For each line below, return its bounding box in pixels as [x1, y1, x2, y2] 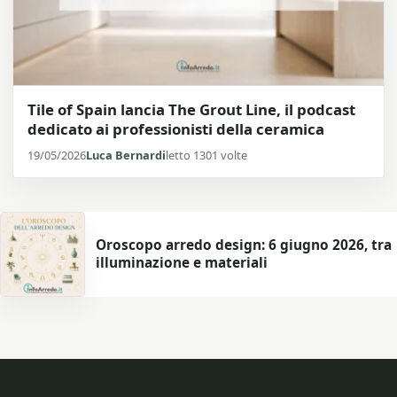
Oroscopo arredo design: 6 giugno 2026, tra [96, 236, 392, 255]
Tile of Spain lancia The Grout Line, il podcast [27, 99, 355, 121]
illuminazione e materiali [96, 253, 268, 273]
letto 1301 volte [166, 147, 247, 164]
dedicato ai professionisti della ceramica [27, 119, 324, 140]
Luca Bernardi [86, 147, 166, 164]
